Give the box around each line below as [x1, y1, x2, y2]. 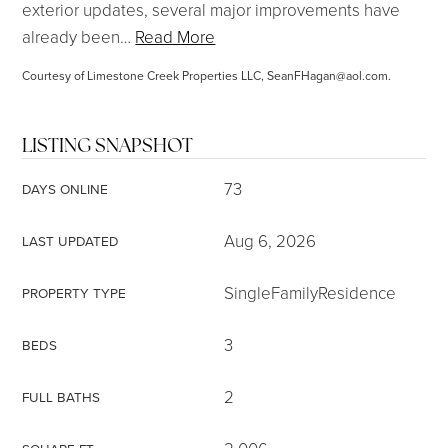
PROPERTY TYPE [22, 283, 127, 302]
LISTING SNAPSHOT [22, 133, 194, 158]
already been [22, 25, 121, 48]
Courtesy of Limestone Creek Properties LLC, [22, 67, 268, 84]
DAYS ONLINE [22, 179, 109, 198]
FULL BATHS [22, 387, 101, 406]
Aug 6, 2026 [224, 229, 316, 252]
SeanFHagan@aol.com [267, 67, 389, 84]
